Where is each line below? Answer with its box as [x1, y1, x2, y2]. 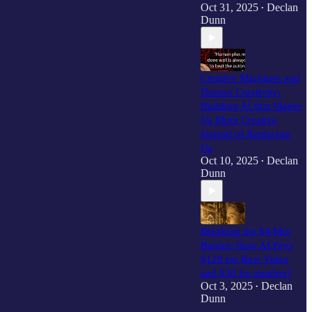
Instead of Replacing [200, 128, 290, 139]
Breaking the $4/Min [200, 226, 290, 237]
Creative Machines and [200, 72, 300, 84]
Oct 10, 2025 [200, 155, 258, 166]
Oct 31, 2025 [200, 1, 258, 13]
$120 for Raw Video [200, 253, 289, 265]
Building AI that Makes [200, 100, 302, 111]
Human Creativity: [200, 86, 281, 97]
